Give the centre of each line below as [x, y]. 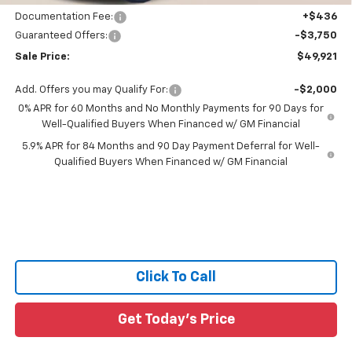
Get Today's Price [176, 319]
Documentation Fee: [64, 16]
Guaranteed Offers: [61, 35]
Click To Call [176, 277]
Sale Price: [42, 57]
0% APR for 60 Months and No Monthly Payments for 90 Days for [171, 108]
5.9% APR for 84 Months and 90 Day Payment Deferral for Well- [170, 146]
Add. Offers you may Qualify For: [91, 90]
